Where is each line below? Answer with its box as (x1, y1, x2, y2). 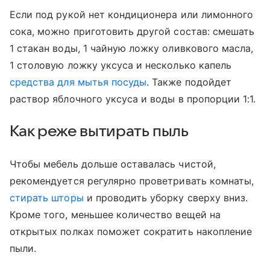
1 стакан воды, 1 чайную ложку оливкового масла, (10, 42, 254, 54)
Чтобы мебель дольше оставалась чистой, (10, 157, 216, 170)
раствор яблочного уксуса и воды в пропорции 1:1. (10, 92, 256, 105)
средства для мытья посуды (10, 75, 147, 88)
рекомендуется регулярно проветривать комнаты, (10, 174, 254, 187)
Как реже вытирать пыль (10, 122, 189, 140)
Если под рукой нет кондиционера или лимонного (10, 8, 254, 20)
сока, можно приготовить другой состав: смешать (10, 25, 255, 37)
